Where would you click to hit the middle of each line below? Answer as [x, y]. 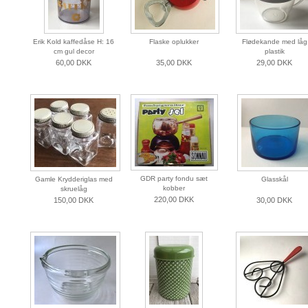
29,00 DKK [274, 63]
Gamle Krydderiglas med [74, 179]
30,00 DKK [274, 200]
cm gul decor [74, 52]
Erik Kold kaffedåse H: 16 [74, 42]
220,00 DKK [174, 200]
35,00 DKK [174, 63]
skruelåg [74, 189]
